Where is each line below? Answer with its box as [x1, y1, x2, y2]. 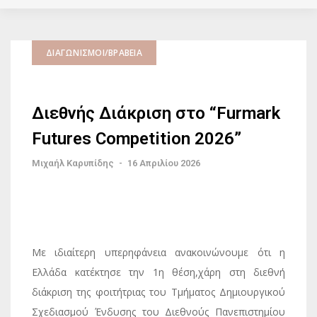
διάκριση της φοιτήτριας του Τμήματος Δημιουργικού [32, 285, 285, 299]
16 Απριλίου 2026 [127, 158, 200, 168]
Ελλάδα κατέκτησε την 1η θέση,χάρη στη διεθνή [32, 265, 285, 279]
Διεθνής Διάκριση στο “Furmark [32, 103, 280, 123]
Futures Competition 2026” [32, 129, 241, 149]
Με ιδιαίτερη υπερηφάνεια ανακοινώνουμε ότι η [32, 246, 285, 259]
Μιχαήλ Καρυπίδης [32, 158, 114, 168]
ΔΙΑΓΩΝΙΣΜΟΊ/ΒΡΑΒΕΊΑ [46, 47, 142, 59]
